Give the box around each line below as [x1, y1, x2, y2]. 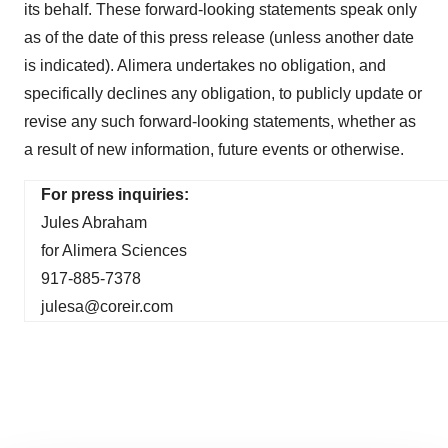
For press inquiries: [41, 185, 189, 203]
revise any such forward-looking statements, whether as [24, 112, 416, 130]
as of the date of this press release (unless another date [24, 28, 414, 46]
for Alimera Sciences [41, 241, 187, 259]
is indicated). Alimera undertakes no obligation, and [24, 56, 386, 74]
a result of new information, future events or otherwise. [24, 140, 404, 158]
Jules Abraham [41, 213, 147, 231]
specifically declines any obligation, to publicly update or [24, 84, 422, 102]
